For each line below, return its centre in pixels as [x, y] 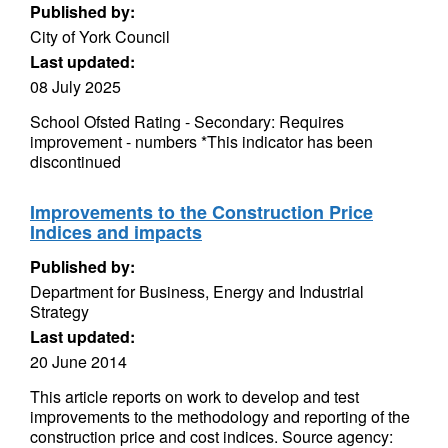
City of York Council [100, 36]
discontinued [75, 161]
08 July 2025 [75, 86]
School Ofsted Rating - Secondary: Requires [187, 121]
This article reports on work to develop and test [194, 396]
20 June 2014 [78, 361]
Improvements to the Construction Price [201, 212]
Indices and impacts [116, 232]
